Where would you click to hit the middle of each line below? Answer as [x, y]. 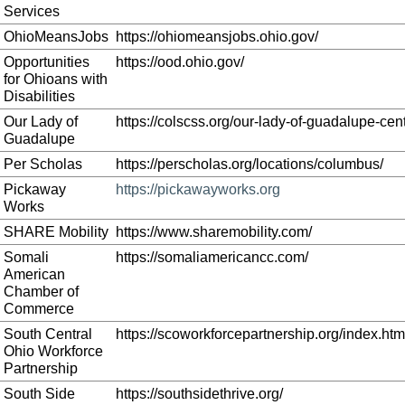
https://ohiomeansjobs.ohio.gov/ [217, 37]
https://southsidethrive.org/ [199, 394]
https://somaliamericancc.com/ [212, 257]
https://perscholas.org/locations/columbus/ [250, 164]
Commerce [39, 309]
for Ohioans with [56, 79]
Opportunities [47, 62]
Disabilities [39, 96]
